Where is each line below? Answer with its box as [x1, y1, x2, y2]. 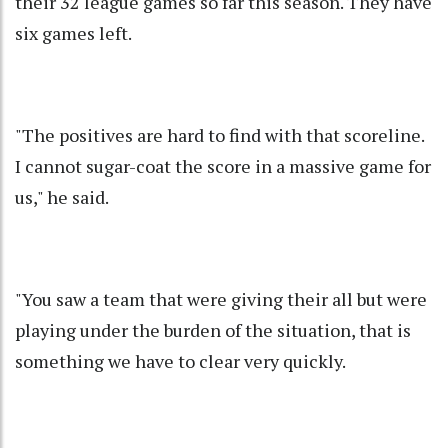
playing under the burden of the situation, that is [15, 318, 411, 343]
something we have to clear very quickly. [15, 349, 346, 374]
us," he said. [15, 185, 109, 210]
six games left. [15, 21, 132, 46]
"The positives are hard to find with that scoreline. [15, 123, 424, 148]
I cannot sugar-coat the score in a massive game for [15, 154, 431, 179]
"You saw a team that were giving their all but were [15, 287, 427, 312]
